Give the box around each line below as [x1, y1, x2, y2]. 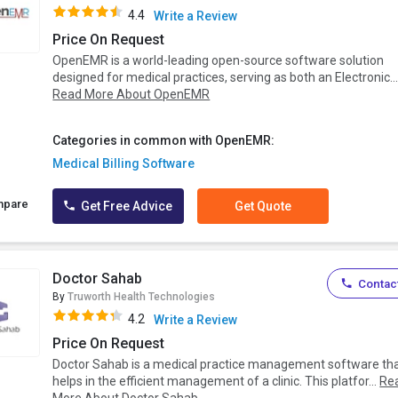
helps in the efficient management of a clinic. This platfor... [52, 374, 380, 389]
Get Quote [235, 199, 292, 214]
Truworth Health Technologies [68, 291, 216, 304]
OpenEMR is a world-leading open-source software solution [52, 53, 385, 68]
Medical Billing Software [52, 156, 195, 171]
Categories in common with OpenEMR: [52, 133, 275, 148]
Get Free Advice [78, 199, 173, 214]
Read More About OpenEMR [52, 87, 211, 102]
